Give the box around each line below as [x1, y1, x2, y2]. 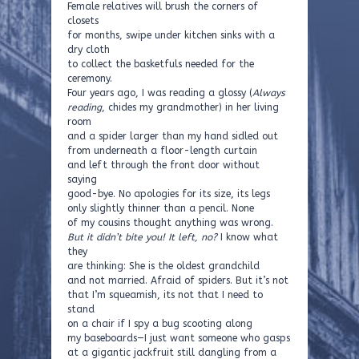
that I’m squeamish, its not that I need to [67, 289, 263, 301]
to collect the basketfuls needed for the [67, 58, 254, 70]
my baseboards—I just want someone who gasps [67, 333, 290, 344]
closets [67, 15, 99, 26]
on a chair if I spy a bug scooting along [67, 318, 252, 329]
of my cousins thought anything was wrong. [67, 217, 273, 228]
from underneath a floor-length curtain [67, 145, 257, 156]
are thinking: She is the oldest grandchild [67, 260, 260, 272]
